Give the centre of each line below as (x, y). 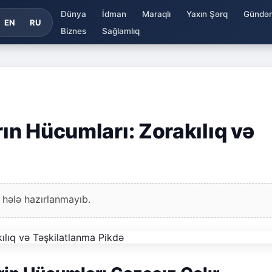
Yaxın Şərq (207, 14)
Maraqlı (156, 14)
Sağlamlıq (121, 31)
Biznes (73, 31)
